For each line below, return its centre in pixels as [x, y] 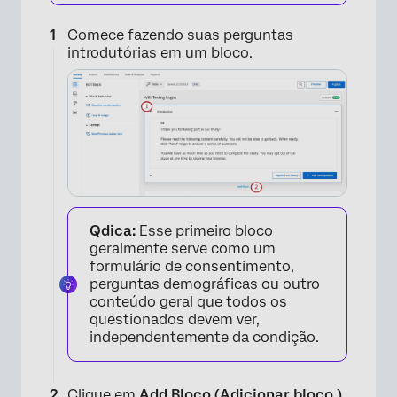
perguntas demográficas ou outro [205, 284]
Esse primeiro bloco [204, 231]
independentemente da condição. [204, 338]
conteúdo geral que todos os [188, 302]
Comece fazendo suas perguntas [180, 35]
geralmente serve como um [183, 249]
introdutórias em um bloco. [160, 53]
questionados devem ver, [175, 320]
